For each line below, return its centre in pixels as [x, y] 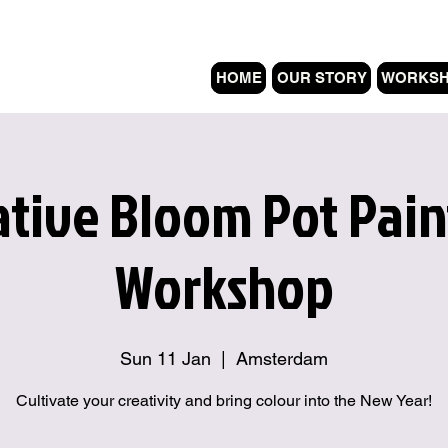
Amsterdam [282, 358]
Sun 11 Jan [165, 358]
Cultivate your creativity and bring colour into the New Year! [224, 400]
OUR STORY [321, 77]
